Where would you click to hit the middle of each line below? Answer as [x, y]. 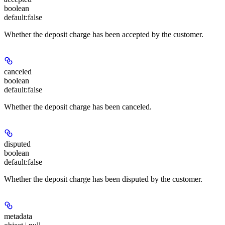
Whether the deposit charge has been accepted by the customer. [104, 35]
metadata [18, 216]
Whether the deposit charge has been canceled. [78, 107]
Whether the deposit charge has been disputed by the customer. [103, 179]
